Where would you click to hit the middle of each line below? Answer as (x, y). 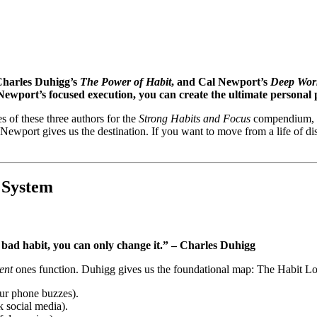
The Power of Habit (126, 81)
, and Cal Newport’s (221, 81)
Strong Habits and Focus (195, 118)
